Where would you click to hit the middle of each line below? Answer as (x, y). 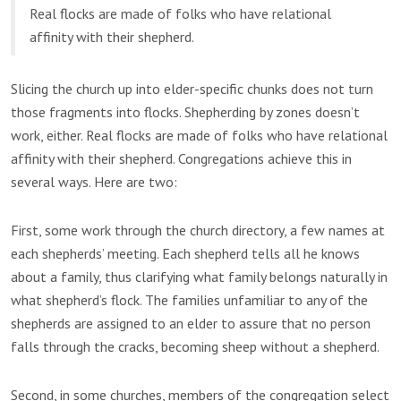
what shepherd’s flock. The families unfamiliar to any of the (189, 300)
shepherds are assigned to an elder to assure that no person (191, 324)
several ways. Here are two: (94, 182)
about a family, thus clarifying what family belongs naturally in (199, 277)
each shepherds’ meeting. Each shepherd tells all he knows (185, 254)
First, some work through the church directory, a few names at (198, 230)
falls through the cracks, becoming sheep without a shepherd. (195, 347)
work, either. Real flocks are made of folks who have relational (199, 136)
